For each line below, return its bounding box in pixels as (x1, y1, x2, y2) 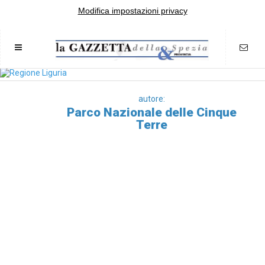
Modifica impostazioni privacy (77, 6, 188, 15)
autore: (138, 94, 165, 104)
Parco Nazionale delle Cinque (66, 105, 237, 119)
